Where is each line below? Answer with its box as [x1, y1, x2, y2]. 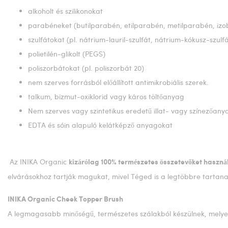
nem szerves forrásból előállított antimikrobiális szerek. [28, 77, 209, 87]
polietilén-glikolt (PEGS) [28, 49, 105, 59]
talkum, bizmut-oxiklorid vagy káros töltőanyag [28, 92, 184, 101]
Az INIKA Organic [8, 157, 69, 166]
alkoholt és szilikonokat [28, 6, 103, 16]
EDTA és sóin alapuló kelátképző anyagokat [28, 120, 173, 130]
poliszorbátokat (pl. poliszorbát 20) [28, 63, 144, 73]
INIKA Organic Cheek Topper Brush [8, 196, 123, 203]
